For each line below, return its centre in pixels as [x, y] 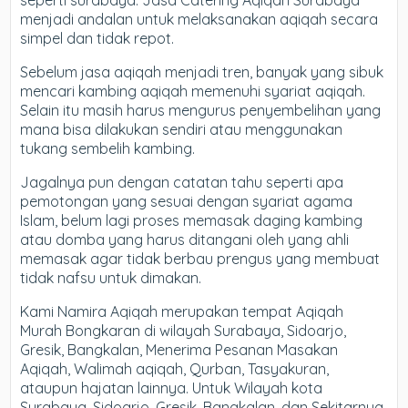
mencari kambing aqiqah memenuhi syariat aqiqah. [193, 91]
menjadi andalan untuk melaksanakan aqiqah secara [199, 19]
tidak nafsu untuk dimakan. [111, 278]
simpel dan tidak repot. [97, 38]
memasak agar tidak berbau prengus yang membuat [200, 259]
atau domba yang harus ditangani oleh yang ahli [185, 240]
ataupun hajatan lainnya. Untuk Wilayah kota [172, 388]
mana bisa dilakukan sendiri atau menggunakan [182, 129]
